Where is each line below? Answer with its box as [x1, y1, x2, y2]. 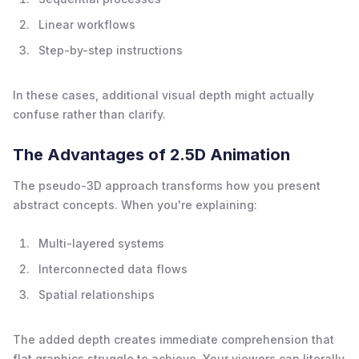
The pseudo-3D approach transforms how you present [13, 178, 321, 192]
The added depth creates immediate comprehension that [13, 332, 334, 346]
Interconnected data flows [38, 261, 188, 276]
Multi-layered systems [38, 236, 164, 250]
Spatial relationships [38, 287, 155, 301]
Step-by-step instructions [38, 42, 183, 57]
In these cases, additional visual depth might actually [13, 87, 314, 102]
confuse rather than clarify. [13, 107, 166, 121]
